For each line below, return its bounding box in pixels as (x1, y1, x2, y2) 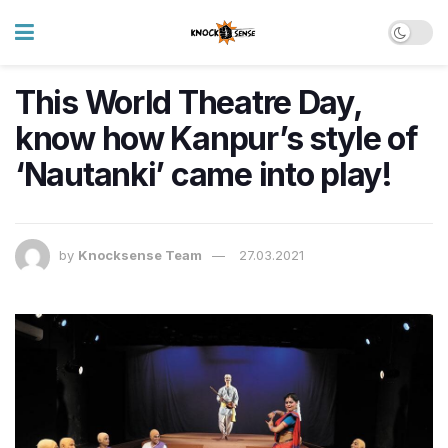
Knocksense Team (78, 247, 202, 264)
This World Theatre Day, (15, 83, 362, 122)
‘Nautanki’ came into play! (15, 155, 392, 194)
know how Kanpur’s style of (15, 119, 418, 158)
